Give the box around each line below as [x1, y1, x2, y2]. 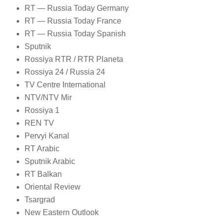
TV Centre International [24, 81, 106, 89]
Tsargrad [24, 195, 55, 204]
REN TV [24, 119, 56, 128]
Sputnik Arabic [24, 157, 75, 165]
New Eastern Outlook [24, 208, 99, 217]
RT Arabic [24, 144, 59, 153]
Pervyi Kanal [24, 132, 69, 140]
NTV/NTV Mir [24, 93, 74, 102]
